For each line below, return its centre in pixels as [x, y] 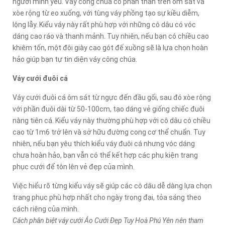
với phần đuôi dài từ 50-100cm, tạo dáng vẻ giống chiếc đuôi [108, 109]
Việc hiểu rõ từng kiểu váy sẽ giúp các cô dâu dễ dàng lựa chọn [112, 186]
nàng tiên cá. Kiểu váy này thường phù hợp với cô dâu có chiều [111, 121]
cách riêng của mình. [46, 209]
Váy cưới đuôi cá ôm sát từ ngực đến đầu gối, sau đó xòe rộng [112, 97]
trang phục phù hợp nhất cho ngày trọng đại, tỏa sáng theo [107, 197]
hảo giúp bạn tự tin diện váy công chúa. [75, 59]
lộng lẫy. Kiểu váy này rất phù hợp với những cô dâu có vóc [104, 25]
